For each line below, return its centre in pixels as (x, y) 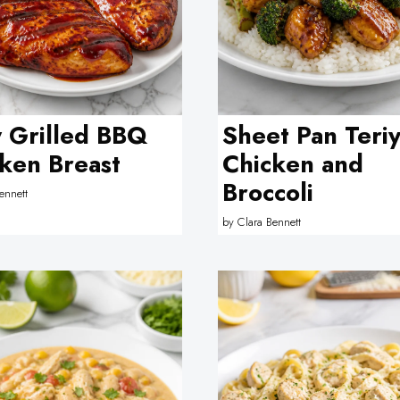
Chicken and (293, 164)
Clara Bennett (269, 221)
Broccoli (268, 192)
